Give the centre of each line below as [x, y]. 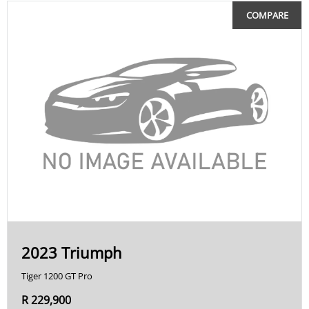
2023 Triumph [72, 252]
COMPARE [267, 15]
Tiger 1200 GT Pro [57, 276]
